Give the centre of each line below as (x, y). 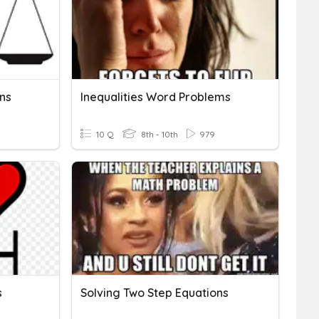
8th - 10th (158, 134)
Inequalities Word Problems (156, 97)
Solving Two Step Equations (155, 293)
